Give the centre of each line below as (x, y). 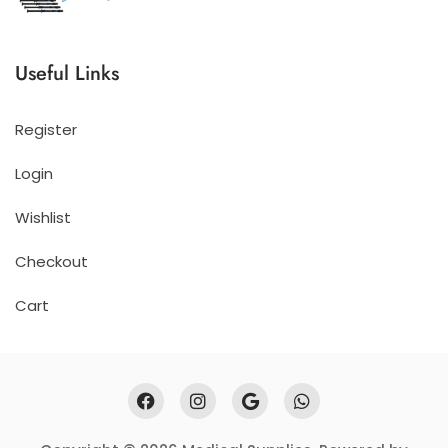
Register (46, 130)
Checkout (51, 262)
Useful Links (67, 74)
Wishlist (43, 218)
